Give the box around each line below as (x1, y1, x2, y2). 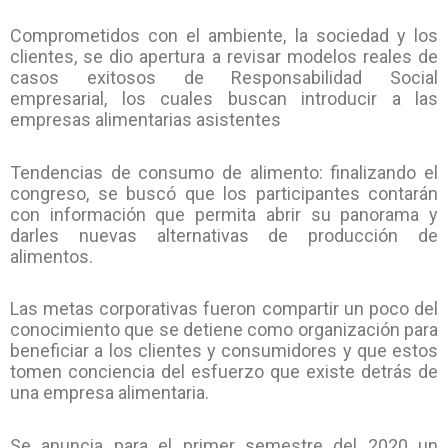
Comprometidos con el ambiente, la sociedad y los (10, 25, 438, 47)
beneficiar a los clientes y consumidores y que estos (10, 340, 438, 362)
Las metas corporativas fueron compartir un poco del (10, 298, 438, 320)
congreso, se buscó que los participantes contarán (10, 182, 438, 204)
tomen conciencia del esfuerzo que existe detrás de (10, 361, 438, 383)
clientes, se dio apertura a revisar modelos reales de (10, 46, 438, 68)
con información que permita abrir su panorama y (10, 203, 438, 225)
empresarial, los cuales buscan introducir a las (10, 88, 438, 110)
